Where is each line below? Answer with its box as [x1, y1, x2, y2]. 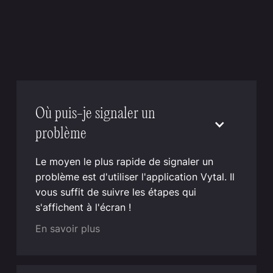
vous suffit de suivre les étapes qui [35, 186, 197, 199]
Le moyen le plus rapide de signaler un [35, 155, 214, 168]
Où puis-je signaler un [35, 105, 156, 123]
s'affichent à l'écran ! [35, 201, 132, 214]
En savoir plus [35, 222, 101, 235]
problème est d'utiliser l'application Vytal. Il [35, 171, 235, 183]
